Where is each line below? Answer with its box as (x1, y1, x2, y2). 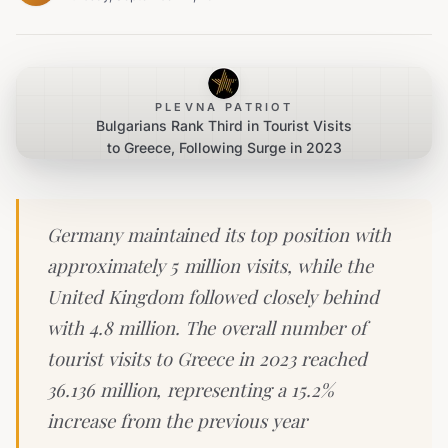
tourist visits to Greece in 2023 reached (47, 346, 367, 371)
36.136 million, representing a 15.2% (47, 377, 334, 402)
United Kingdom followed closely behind (47, 284, 379, 309)
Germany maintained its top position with (47, 222, 391, 247)
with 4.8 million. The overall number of (47, 315, 367, 340)
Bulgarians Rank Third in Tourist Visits (96, 117, 352, 134)
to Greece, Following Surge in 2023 (106, 139, 342, 156)
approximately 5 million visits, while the (47, 253, 373, 278)
